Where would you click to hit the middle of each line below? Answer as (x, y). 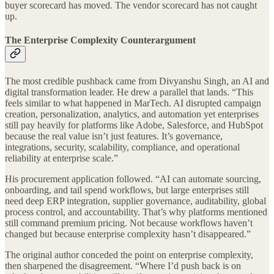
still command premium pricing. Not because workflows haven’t (129, 223)
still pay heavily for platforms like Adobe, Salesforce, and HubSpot (134, 125)
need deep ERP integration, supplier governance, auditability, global (135, 201)
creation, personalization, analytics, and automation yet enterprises (132, 114)
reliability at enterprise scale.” (61, 158)
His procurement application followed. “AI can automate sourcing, (133, 179)
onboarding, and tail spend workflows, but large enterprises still (127, 190)
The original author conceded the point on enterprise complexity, (129, 254)
